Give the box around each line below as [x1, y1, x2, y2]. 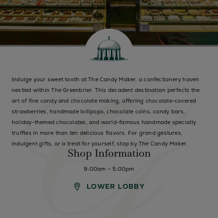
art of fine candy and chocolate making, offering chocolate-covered [12, 97, 197, 104]
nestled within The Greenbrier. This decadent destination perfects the [12, 87, 200, 93]
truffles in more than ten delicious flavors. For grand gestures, [12, 129, 183, 136]
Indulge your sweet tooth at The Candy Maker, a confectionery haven [12, 76, 200, 83]
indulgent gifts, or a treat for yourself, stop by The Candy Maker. [12, 140, 188, 147]
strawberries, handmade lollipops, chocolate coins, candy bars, [12, 108, 185, 115]
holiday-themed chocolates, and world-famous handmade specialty [12, 119, 197, 126]
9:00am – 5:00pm [84, 165, 134, 172]
